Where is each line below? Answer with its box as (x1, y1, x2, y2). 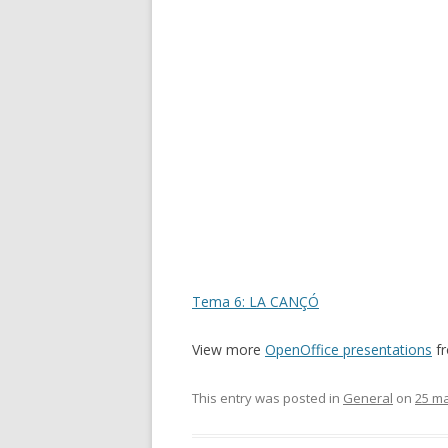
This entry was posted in (192, 389, 343, 407)
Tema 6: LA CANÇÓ (192, 292, 319, 311)
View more (192, 340, 265, 359)
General (343, 389, 393, 407)
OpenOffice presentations (265, 340, 432, 359)
